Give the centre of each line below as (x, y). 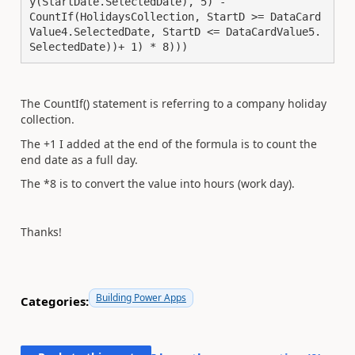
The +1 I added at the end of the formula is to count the (169, 143)
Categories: (55, 301)
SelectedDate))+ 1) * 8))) (109, 47)
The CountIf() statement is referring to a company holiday (174, 103)
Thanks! (41, 232)
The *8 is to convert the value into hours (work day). (158, 183)
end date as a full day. (79, 159)
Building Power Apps (141, 298)
